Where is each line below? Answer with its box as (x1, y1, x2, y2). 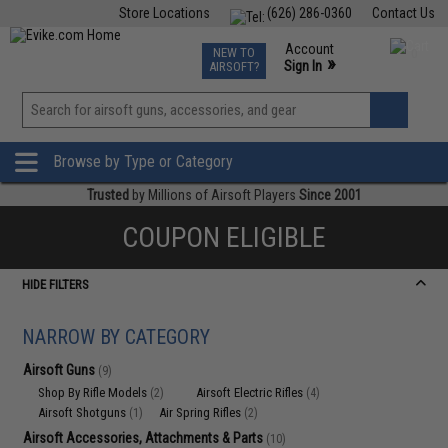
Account (284, 41, 334, 57)
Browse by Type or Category (53, 152, 233, 172)
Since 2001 (298, 187, 362, 203)
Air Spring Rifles (159, 405, 245, 420)
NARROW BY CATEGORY (22, 325, 211, 349)
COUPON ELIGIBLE (122, 221, 326, 254)
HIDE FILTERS (22, 277, 90, 292)
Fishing (88, 40, 129, 56)
